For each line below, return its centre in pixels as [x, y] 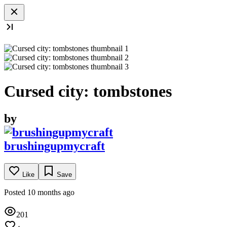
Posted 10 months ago [39, 192]
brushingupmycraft [54, 146]
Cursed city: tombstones [88, 91]
